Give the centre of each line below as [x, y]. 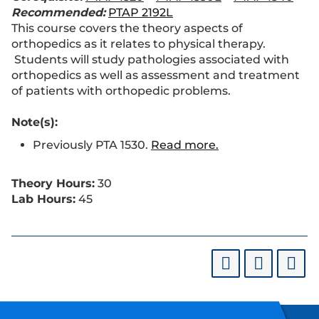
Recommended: [58, 12]
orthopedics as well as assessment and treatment [156, 75]
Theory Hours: [53, 183]
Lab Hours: [43, 199]
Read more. [185, 145]
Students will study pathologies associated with [150, 59]
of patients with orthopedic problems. [121, 91]
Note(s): [35, 122]
